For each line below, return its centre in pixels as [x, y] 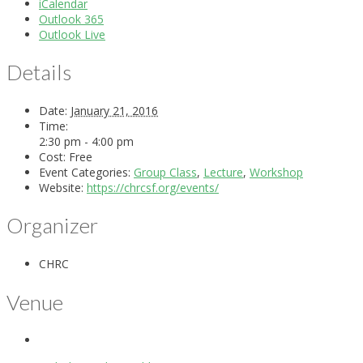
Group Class [165, 172]
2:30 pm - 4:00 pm [86, 141]
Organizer [52, 226]
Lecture [223, 172]
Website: [61, 187]
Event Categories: [85, 172]
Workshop [276, 172]
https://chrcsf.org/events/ [153, 187]
